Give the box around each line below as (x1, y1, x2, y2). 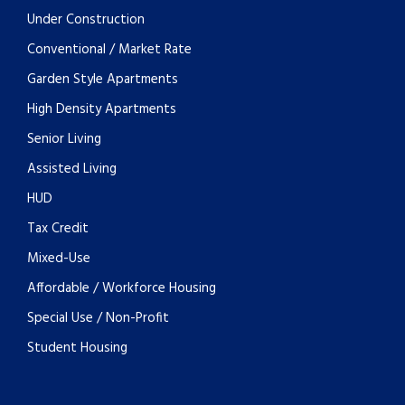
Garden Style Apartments (27, 69, 178, 90)
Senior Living (27, 128, 101, 150)
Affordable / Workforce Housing (27, 278, 216, 299)
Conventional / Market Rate (27, 39, 192, 61)
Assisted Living (27, 158, 117, 180)
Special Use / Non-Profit (27, 307, 169, 329)
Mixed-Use (27, 248, 90, 269)
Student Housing (27, 337, 127, 359)
